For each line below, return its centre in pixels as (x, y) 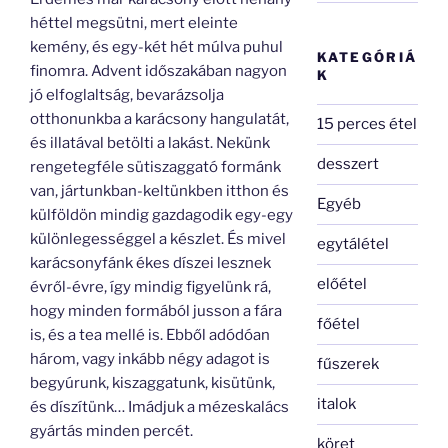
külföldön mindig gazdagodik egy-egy (161, 215)
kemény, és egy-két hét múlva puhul (156, 47)
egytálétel (353, 244)
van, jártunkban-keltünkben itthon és (159, 191)
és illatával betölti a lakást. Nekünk (150, 143)
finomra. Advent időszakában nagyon (158, 71)
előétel (342, 284)
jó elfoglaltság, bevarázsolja (127, 95)
